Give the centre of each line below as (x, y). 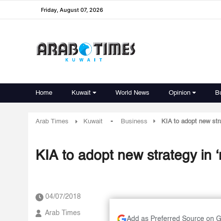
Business (134, 122)
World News (132, 93)
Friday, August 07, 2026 (72, 10)
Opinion (180, 93)
